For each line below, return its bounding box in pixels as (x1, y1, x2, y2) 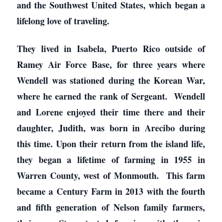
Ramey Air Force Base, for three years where (17, 58, 205, 71)
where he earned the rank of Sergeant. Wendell (17, 90, 205, 103)
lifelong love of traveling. (17, 14, 110, 27)
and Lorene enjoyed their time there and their (17, 106, 205, 118)
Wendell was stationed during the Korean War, (17, 74, 205, 87)
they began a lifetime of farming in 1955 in (17, 153, 205, 166)
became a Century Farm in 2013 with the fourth (17, 185, 205, 198)
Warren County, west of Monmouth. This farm (17, 169, 205, 182)
